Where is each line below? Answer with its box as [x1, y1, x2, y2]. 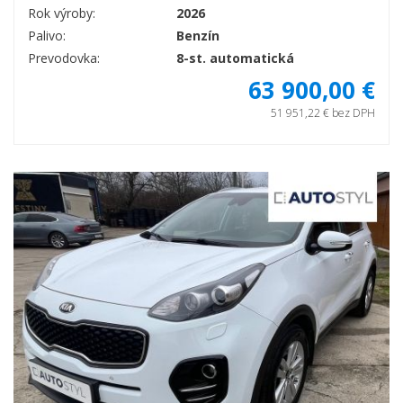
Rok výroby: [28, 4, 95, 22]
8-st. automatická [176, 49, 294, 67]
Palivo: [28, 26, 66, 44]
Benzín [176, 26, 219, 44]
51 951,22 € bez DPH [271, 104, 375, 121]
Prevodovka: [28, 49, 100, 67]
